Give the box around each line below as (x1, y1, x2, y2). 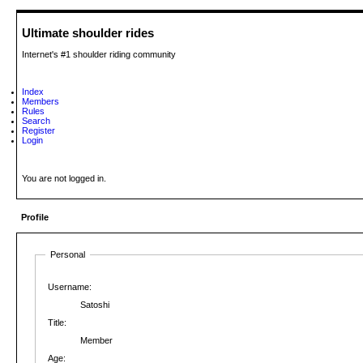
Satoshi (80, 300, 109, 310)
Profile (21, 212, 49, 223)
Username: (48, 282, 92, 293)
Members (22, 96, 59, 107)
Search (22, 116, 50, 126)
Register (22, 126, 55, 136)
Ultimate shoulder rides (22, 26, 154, 41)
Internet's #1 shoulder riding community (22, 49, 176, 60)
